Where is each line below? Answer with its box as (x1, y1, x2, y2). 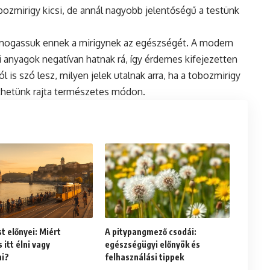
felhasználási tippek (104, 252, 184, 263)
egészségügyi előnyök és (104, 239, 200, 250)
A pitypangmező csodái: (104, 227, 196, 237)
